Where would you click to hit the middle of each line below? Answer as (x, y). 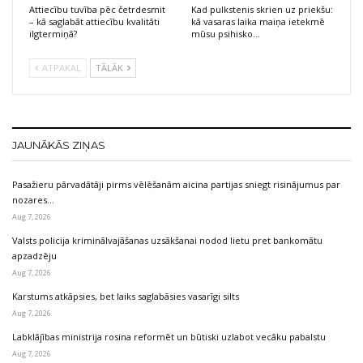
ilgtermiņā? (53, 33)
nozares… (33, 199)
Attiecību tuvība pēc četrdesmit (97, 9)
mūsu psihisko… (226, 33)
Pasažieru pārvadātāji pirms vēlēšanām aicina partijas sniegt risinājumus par (176, 184)
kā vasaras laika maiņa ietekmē (258, 21)
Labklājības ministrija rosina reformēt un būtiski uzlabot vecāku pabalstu (169, 336)
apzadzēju (34, 255)
